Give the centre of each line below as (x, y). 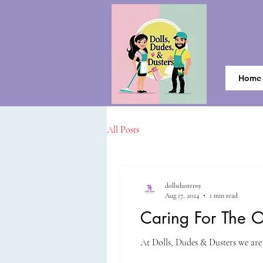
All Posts (123, 130)
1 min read (224, 195)
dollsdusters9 (183, 186)
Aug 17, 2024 (182, 195)
